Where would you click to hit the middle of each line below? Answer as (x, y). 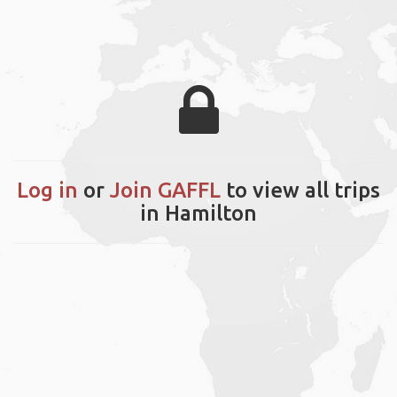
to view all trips (300, 190)
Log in (47, 190)
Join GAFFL (165, 190)
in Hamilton (198, 213)
